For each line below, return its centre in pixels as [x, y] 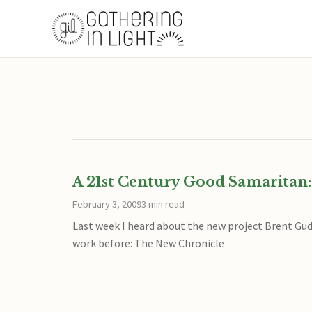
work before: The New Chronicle [148, 243]
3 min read [163, 204]
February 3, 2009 [107, 204]
